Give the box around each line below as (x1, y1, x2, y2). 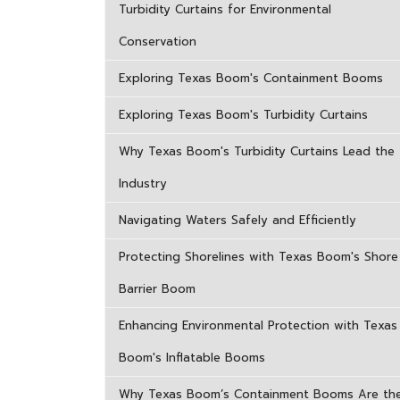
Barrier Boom (119, 280, 196, 297)
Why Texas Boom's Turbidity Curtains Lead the (119, 143, 395, 160)
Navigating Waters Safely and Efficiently (119, 212, 356, 229)
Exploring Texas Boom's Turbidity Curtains (119, 106, 368, 123)
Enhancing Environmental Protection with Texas (119, 317, 397, 334)
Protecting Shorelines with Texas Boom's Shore (119, 248, 398, 265)
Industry (119, 175, 167, 192)
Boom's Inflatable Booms (119, 349, 265, 366)
